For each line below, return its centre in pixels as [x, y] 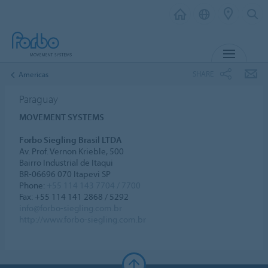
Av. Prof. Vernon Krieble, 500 [72, 151]
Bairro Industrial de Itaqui [66, 162]
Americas [33, 74]
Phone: [33, 185]
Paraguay [39, 99]
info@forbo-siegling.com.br [71, 208]
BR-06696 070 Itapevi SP [65, 173]
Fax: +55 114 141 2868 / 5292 [74, 196]
